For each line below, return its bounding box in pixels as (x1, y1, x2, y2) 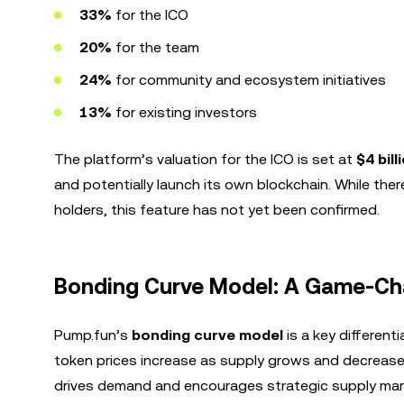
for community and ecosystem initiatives (112, 71, 386, 88)
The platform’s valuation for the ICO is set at (54, 151, 356, 168)
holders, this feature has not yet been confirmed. (54, 201, 380, 218)
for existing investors (112, 104, 257, 121)
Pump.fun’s (54, 326, 132, 344)
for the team (112, 39, 199, 56)
